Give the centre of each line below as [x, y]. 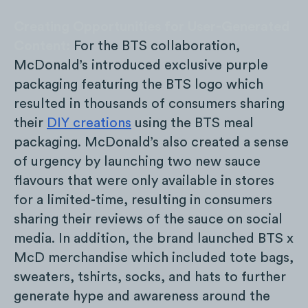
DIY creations [89, 123]
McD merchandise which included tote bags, [154, 258]
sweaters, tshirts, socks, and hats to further [150, 277]
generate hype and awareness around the [142, 297]
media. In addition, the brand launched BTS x [154, 239]
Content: [44, 46]
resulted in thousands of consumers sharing [149, 104]
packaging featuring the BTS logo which [139, 85]
